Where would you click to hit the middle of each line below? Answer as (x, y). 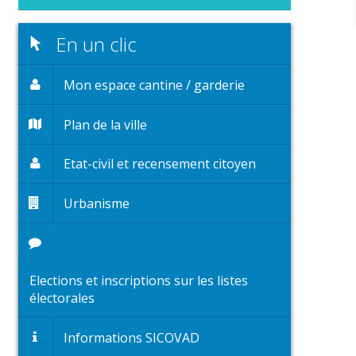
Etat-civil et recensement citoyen (160, 164)
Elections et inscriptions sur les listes (138, 281)
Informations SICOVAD (132, 337)
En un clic (93, 44)
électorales (62, 298)
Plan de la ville (106, 124)
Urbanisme (97, 203)
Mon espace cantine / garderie (155, 85)
